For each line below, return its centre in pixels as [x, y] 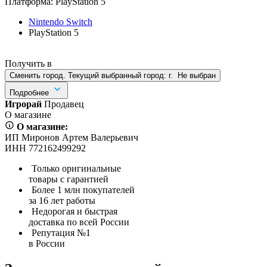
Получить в [30, 63]
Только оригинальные [76, 168]
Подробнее [29, 92]
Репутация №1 [61, 232]
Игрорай [23, 104]
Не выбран [197, 75]
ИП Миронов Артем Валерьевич [72, 137]
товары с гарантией [69, 179]
